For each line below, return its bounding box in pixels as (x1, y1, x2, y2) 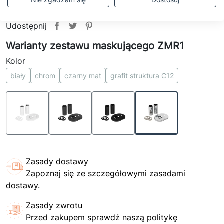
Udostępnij (6, 21, 47, 31)
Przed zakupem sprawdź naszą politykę (26, 212, 177, 222)
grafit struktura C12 (110, 71, 174, 80)
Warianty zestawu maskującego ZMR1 (6, 40, 184, 52)
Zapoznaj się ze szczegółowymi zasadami (26, 168, 185, 178)
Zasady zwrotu (26, 200, 82, 210)
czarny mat (64, 71, 101, 80)
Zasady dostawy (26, 156, 88, 166)
